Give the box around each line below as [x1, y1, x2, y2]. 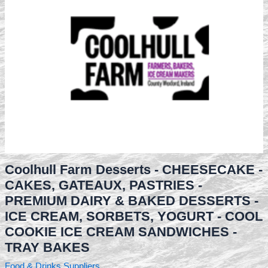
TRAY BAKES [4, 239, 90, 255]
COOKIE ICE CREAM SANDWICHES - [4, 224, 237, 239]
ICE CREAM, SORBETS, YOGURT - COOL [4, 208, 263, 224]
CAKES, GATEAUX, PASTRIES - [4, 177, 202, 193]
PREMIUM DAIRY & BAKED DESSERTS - [4, 193, 258, 208]
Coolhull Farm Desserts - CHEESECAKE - [4, 162, 263, 177]
